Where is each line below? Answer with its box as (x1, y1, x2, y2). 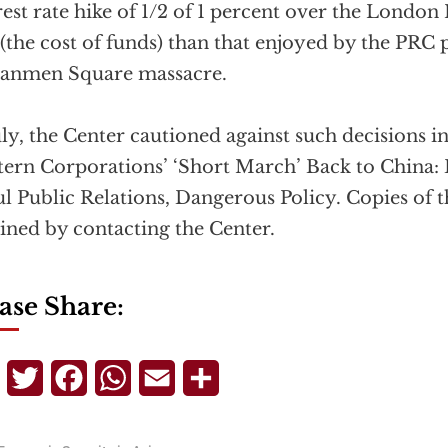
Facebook (87, 368, 164, 388)
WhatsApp (131, 368, 217, 388)
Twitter (43, 368, 103, 388)
